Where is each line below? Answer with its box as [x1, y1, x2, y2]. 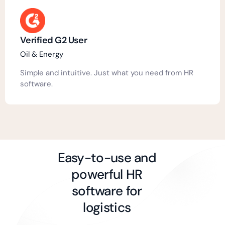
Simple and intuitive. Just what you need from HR [20, 67, 193, 78]
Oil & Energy [20, 49, 63, 59]
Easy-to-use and [57, 149, 157, 166]
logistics [83, 198, 131, 216]
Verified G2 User [20, 34, 87, 46]
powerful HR [71, 165, 143, 183]
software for [72, 182, 142, 199]
